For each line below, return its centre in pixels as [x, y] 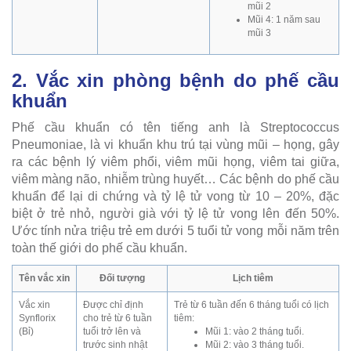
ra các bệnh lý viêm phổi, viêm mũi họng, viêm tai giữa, [175, 162]
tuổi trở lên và [112, 332]
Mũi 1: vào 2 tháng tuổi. [255, 332]
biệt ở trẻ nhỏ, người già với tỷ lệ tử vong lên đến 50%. [175, 214]
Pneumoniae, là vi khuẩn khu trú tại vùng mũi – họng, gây [175, 145]
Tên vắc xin [44, 279]
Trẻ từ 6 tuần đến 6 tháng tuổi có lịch [251, 305]
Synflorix [37, 318]
